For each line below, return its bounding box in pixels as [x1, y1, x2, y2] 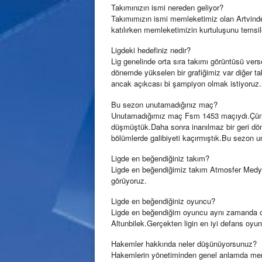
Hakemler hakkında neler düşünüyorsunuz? [111, 238, 257, 250]
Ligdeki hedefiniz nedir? [111, 44, 191, 56]
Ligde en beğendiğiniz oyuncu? [111, 195, 215, 206]
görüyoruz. [111, 174, 147, 186]
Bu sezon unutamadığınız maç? [111, 98, 218, 110]
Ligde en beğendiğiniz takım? [111, 152, 209, 164]
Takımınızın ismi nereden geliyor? [111, 2, 223, 13]
